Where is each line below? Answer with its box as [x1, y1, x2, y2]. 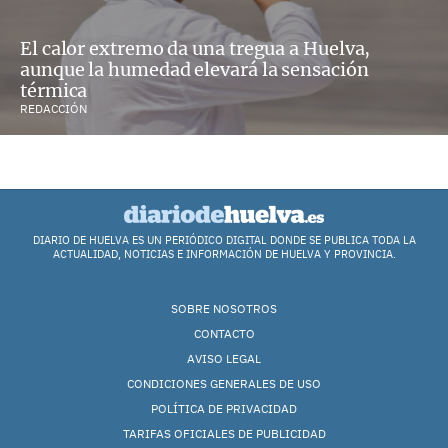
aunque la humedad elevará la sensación [20, 58, 369, 82]
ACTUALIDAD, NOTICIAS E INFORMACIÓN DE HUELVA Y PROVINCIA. [52, 246, 396, 261]
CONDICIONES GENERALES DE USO [127, 375, 321, 391]
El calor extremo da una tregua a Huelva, [20, 37, 371, 61]
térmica [20, 79, 88, 103]
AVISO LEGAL [187, 350, 261, 366]
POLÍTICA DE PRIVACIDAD [151, 400, 297, 416]
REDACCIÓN [20, 100, 87, 116]
